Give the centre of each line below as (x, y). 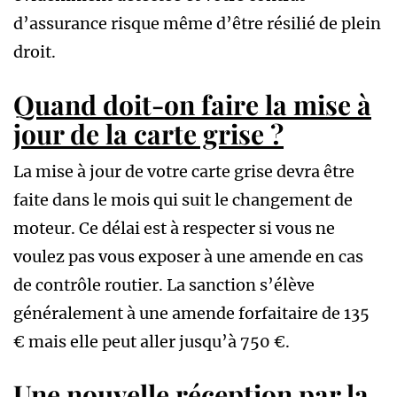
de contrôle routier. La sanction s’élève (164, 285)
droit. (35, 52)
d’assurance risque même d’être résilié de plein (197, 24)
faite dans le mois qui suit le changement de (183, 200)
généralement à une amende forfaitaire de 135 (191, 314)
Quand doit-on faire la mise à (192, 105)
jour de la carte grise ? (148, 134)
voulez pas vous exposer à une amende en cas (188, 257)
